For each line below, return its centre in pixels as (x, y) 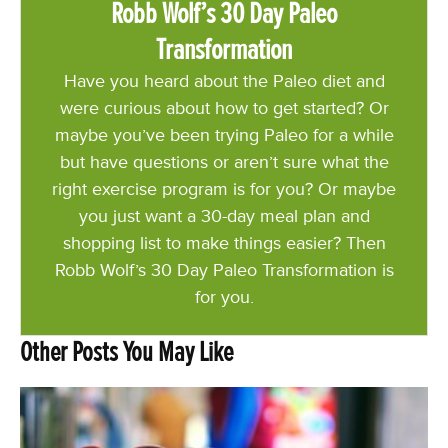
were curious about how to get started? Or (224, 108)
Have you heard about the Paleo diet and (224, 81)
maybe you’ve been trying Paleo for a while (224, 135)
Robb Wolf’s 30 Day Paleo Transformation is (224, 270)
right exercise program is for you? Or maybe (224, 189)
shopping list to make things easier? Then (224, 243)
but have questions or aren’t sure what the (224, 162)
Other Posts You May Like (126, 352)
